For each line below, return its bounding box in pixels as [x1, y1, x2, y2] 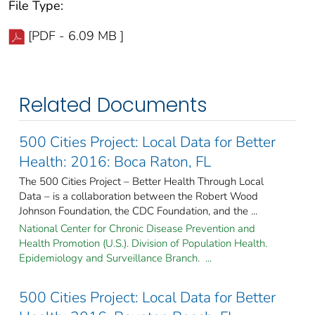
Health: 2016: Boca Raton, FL [19, 151, 211, 172]
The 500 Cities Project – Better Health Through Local [19, 174, 264, 188]
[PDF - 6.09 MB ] [28, 27, 124, 44]
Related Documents [19, 91, 207, 119]
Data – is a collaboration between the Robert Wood [19, 188, 258, 203]
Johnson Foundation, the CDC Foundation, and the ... [19, 203, 257, 218]
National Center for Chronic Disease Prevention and [19, 221, 255, 236]
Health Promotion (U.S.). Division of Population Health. [19, 236, 267, 250]
